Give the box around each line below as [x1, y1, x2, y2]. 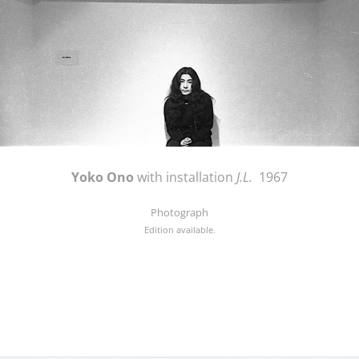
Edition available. [143, 224, 216, 236]
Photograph [151, 205, 208, 220]
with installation [134, 168, 236, 186]
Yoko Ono [71, 168, 134, 186]
